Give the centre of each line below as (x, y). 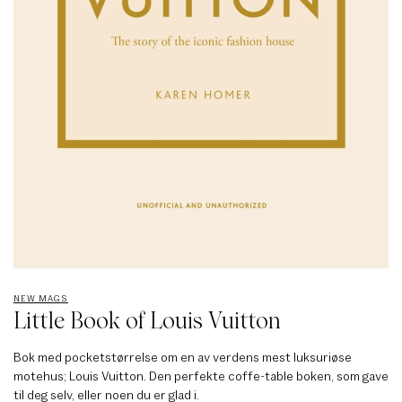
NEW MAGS (41, 298)
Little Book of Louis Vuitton (147, 321)
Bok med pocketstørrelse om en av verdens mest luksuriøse (183, 357)
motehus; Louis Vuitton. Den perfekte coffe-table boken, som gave (201, 376)
